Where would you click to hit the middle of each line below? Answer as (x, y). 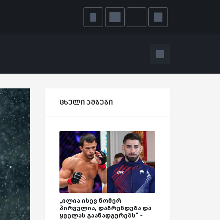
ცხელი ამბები (86, 102)
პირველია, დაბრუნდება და (105, 208)
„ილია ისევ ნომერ (90, 201)
